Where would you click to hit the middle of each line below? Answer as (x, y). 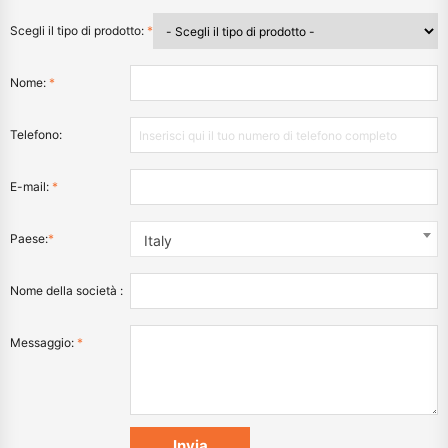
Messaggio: (43, 342)
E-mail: (31, 186)
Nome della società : (66, 290)
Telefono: (36, 134)
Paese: (29, 238)
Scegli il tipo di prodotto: (78, 30)
